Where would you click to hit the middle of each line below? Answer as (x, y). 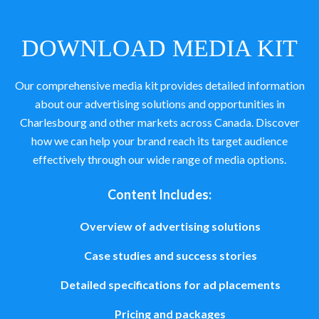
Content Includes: (159, 194)
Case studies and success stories (170, 255)
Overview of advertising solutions (170, 226)
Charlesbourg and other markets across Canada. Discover (159, 122)
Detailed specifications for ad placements (170, 284)
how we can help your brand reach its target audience (159, 141)
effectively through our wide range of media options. (159, 159)
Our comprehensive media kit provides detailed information (159, 85)
